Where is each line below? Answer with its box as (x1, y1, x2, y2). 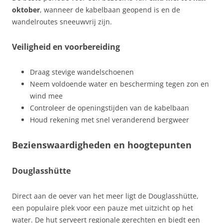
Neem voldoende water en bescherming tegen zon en (30, 79, 209, 89)
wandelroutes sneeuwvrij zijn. (12, 17, 112, 26)
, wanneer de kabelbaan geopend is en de (40, 5, 180, 14)
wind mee (30, 91, 63, 101)
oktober (12, 5, 40, 14)
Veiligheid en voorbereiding (12, 41, 120, 52)
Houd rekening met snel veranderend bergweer (30, 115, 189, 124)
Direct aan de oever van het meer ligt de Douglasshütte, (12, 191, 199, 201)
